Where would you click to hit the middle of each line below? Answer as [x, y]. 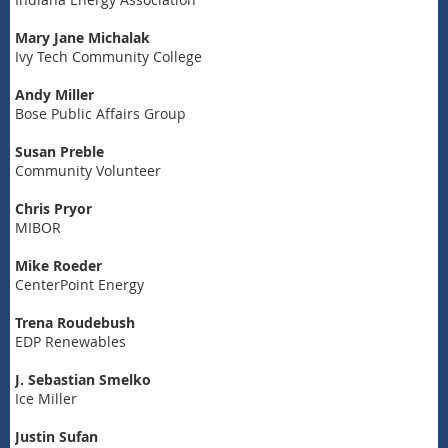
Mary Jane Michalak [82, 37]
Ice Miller [46, 398]
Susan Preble [61, 151]
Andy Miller [56, 94]
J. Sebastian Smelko [83, 379]
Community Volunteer [90, 170]
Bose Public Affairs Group [100, 113]
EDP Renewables [70, 341]
